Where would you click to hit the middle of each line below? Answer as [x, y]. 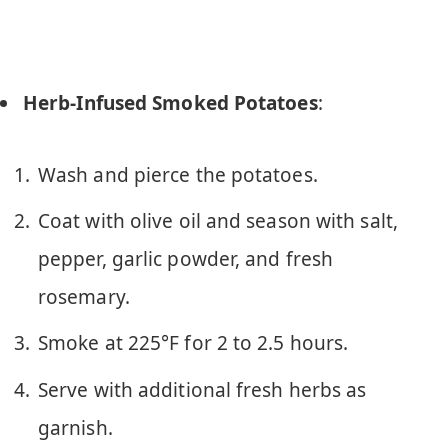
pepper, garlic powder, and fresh [186, 259]
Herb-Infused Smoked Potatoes [170, 103]
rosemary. [84, 297]
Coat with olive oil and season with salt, [218, 221]
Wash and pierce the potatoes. [178, 174]
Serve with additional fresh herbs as [202, 389]
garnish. [75, 427]
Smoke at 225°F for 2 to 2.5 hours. [193, 343]
